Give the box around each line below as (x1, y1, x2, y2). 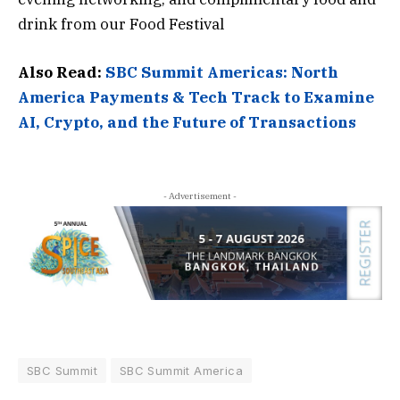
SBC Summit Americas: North (105, 62, 338, 83)
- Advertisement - (163, 190, 237, 203)
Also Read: (18, 62, 105, 83)
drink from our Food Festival (18, 14, 224, 35)
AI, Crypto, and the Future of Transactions (18, 112, 356, 133)
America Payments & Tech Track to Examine (18, 87, 374, 108)
